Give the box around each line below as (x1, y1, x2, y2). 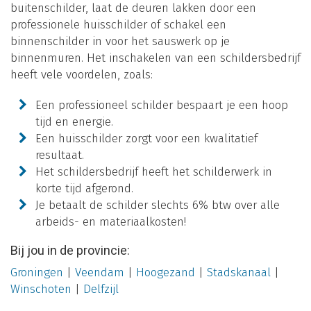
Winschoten (10, 281, 72, 296)
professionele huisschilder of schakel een (10, 17, 226, 32)
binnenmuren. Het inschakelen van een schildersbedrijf (10, 50, 301, 65)
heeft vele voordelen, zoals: (10, 67, 153, 82)
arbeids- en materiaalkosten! (35, 214, 187, 229)
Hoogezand (136, 264, 195, 280)
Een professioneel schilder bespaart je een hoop (35, 97, 289, 112)
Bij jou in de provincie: (10, 241, 130, 260)
